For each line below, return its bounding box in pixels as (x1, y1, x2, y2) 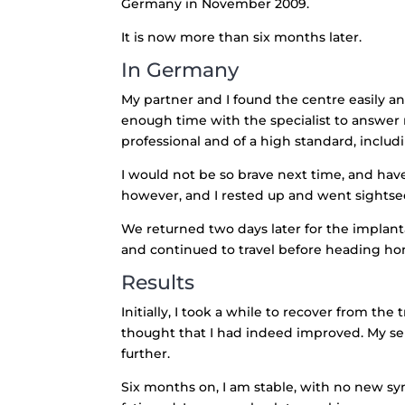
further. (121, 345, 171, 362)
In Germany (121, 58, 240, 82)
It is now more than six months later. (121, 29, 363, 45)
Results (121, 270, 195, 295)
